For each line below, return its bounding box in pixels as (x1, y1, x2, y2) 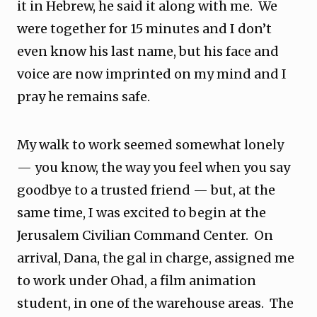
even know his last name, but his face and (17, 43, 279, 59)
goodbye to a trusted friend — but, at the (17, 182, 275, 198)
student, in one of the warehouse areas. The (17, 295, 294, 311)
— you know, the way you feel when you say (17, 159, 290, 175)
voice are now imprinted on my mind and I (17, 66, 287, 82)
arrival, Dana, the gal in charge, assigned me (17, 250, 294, 266)
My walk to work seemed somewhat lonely (17, 137, 284, 153)
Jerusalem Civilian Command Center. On (17, 227, 273, 243)
